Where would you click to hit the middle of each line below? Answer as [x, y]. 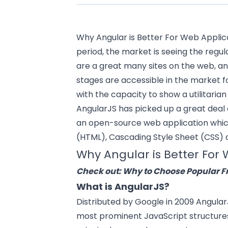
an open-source [110, 123]
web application [176, 123]
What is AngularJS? [123, 186]
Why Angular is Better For [129, 37]
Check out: [100, 171]
